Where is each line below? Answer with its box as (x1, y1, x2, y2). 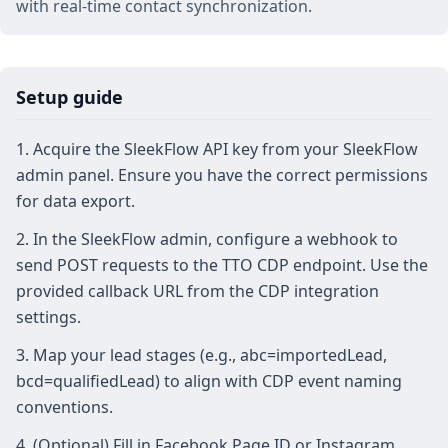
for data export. (16, 189, 135, 212)
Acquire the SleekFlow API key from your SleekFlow (33, 137, 418, 160)
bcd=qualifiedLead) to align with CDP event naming (16, 369, 402, 392)
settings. (16, 305, 81, 328)
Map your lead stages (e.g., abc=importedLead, (33, 343, 387, 366)
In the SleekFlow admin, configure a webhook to (33, 227, 398, 250)
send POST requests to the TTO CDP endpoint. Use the (16, 253, 428, 276)
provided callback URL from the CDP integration (16, 279, 379, 302)
